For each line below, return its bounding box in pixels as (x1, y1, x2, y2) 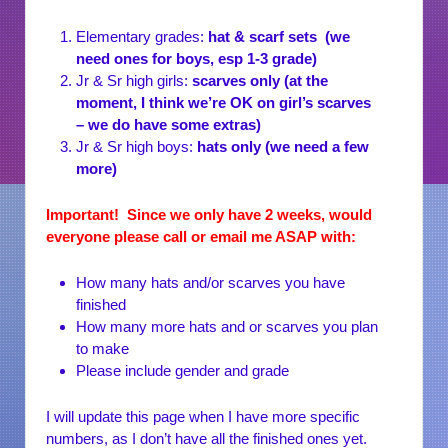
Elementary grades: (76, 27, 208, 45)
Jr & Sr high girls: (76, 71, 192, 89)
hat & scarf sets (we (208, 27, 350, 45)
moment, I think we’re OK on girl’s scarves (76, 93, 371, 111)
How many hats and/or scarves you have (76, 273, 345, 291)
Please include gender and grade (76, 361, 289, 379)
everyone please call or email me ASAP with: (46, 227, 356, 245)
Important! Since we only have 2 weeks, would (46, 205, 372, 223)
